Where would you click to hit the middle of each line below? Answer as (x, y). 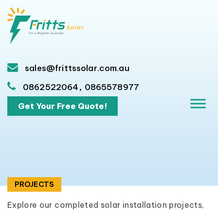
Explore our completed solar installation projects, (106, 205)
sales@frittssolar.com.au (76, 68)
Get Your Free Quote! (63, 106)
